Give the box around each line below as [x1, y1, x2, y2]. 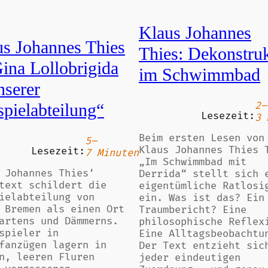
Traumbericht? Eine [139, 204, 246, 216]
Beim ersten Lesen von [139, 132, 264, 144]
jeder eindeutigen [139, 252, 240, 264]
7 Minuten [85, 147, 139, 160]
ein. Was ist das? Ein [139, 192, 264, 204]
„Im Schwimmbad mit [139, 156, 246, 168]
